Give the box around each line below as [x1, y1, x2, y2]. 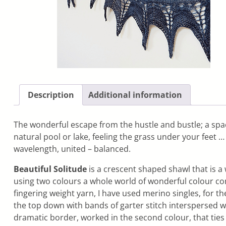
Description [27, 89, 74, 101]
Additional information [88, 89, 182, 101]
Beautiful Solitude [13, 163, 87, 175]
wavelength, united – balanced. [13, 143, 131, 155]
